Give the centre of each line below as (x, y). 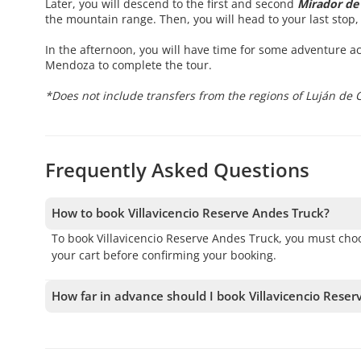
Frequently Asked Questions (177, 170)
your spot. (79, 338)
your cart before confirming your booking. (164, 255)
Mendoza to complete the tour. (129, 65)
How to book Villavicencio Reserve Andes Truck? (191, 213)
